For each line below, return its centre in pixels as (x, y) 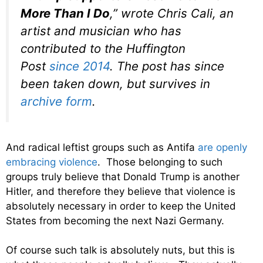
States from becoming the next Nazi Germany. (115, 220)
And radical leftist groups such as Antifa (102, 147)
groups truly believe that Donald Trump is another (123, 176)
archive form (56, 102)
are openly (222, 147)
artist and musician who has (101, 31)
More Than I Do (65, 14)
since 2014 (80, 66)
